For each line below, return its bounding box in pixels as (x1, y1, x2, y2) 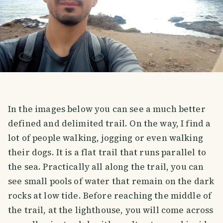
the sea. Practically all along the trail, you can (8, 160, 204, 173)
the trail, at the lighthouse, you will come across (8, 204, 214, 216)
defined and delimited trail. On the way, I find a (8, 117, 211, 129)
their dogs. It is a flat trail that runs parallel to (8, 146, 206, 158)
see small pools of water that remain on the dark (8, 175, 215, 187)
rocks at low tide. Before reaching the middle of (8, 189, 212, 202)
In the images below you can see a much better (8, 103, 206, 115)
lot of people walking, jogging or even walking (8, 131, 203, 144)
